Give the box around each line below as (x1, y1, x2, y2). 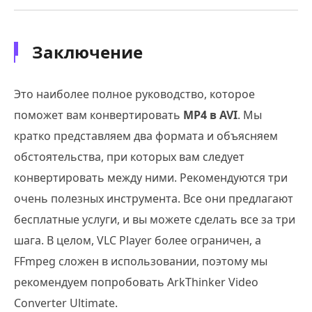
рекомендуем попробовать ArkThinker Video (14, 274, 258, 290)
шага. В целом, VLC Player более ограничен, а (14, 232, 261, 248)
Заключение (32, 40, 143, 63)
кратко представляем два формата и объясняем (14, 127, 278, 143)
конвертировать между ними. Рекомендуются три (14, 169, 288, 185)
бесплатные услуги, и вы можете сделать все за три (14, 211, 295, 227)
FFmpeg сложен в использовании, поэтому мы (14, 253, 267, 269)
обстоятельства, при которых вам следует (14, 148, 244, 164)
